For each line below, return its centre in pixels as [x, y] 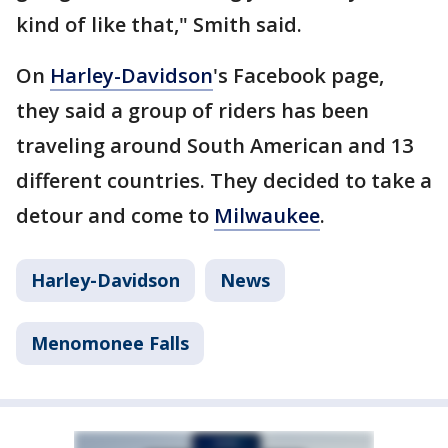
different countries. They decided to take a [224, 180]
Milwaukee [267, 215]
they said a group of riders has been [192, 110]
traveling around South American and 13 [214, 145]
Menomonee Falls [110, 342]
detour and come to [115, 215]
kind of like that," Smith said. [159, 24]
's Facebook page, [298, 75]
